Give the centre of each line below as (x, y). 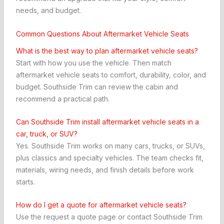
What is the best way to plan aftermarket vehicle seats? (107, 50)
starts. (25, 181)
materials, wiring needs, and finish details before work (105, 169)
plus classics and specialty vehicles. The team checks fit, (109, 157)
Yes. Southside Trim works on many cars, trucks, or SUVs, (110, 145)
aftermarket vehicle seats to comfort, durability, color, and (111, 74)
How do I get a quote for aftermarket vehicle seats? (101, 205)
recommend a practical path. (62, 98)
